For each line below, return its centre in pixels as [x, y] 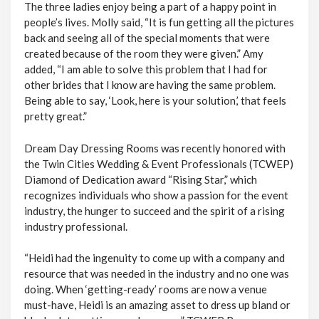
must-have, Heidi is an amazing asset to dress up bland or [157, 305]
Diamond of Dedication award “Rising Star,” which [140, 179]
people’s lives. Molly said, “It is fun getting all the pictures [159, 22]
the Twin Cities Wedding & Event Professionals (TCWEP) [158, 163]
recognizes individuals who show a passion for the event [156, 195]
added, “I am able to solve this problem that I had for [146, 69]
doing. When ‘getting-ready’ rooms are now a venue [145, 289]
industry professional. [75, 226]
